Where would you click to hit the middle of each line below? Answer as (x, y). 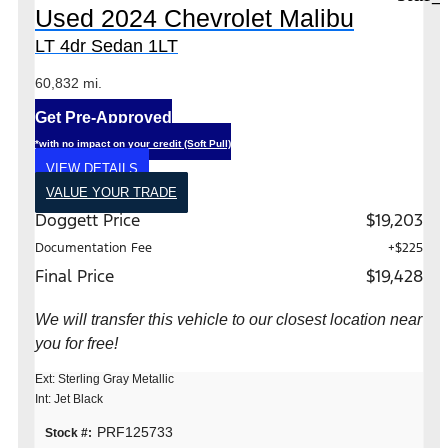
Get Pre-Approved (103, 117)
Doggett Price (87, 219)
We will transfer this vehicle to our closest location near (228, 319)
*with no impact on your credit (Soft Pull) (133, 143)
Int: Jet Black (69, 398)
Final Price (74, 275)
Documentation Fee (93, 247)
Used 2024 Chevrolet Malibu (194, 18)
